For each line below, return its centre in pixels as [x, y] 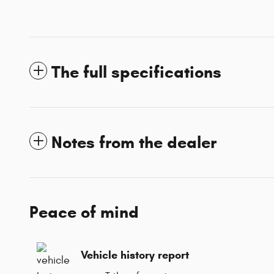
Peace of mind [84, 212]
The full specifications [136, 72]
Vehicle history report [135, 255]
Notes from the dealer [134, 142]
